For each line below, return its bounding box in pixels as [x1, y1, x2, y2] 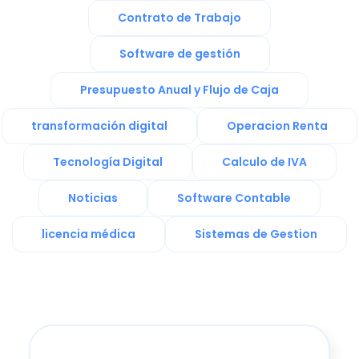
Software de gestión [119, 46, 240, 63]
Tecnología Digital [52, 154, 163, 171]
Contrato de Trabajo [118, 10, 241, 26]
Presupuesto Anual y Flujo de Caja [80, 82, 279, 99]
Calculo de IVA [221, 154, 307, 171]
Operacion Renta [227, 118, 328, 135]
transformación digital [31, 118, 167, 135]
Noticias [68, 190, 118, 207]
